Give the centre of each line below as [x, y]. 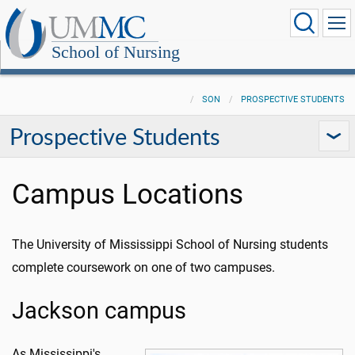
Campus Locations [128, 194]
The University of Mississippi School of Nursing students [170, 244]
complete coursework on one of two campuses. [143, 267]
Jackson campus [99, 311]
